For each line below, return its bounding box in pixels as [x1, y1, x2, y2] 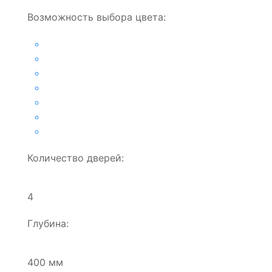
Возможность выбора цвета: [27, 10, 166, 23]
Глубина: [27, 217, 69, 229]
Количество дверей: [27, 151, 124, 164]
